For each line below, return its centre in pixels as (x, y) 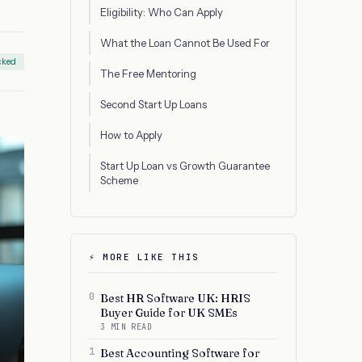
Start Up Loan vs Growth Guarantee (185, 166)
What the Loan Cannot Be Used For (185, 43)
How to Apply (131, 135)
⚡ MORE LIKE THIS (144, 257)
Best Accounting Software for (180, 353)
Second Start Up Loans (154, 104)
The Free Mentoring (148, 74)
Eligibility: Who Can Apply (162, 12)
